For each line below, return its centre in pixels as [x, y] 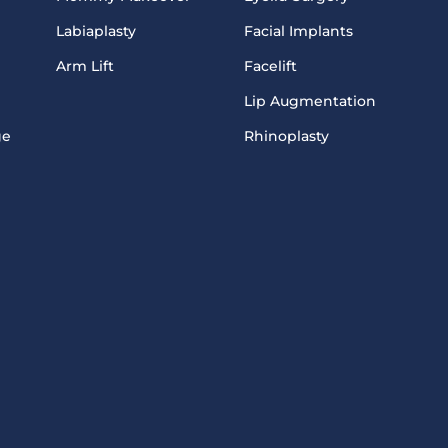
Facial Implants [299, 30]
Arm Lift [84, 65]
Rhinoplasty [287, 135]
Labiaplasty [95, 30]
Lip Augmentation [310, 100]
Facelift [271, 65]
